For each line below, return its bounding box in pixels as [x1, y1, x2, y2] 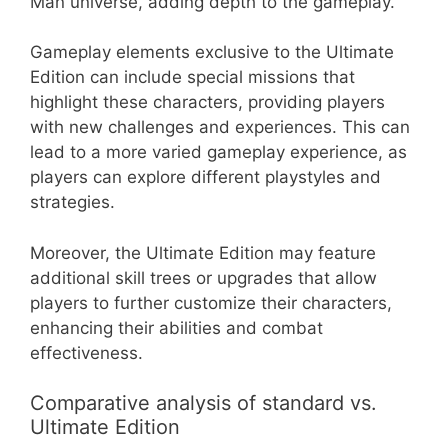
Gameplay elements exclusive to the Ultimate [30, 42, 394, 63]
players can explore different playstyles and [30, 167, 381, 188]
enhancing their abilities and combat [30, 317, 323, 338]
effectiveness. [30, 342, 143, 363]
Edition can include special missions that [30, 67, 355, 88]
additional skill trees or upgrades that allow [30, 267, 377, 288]
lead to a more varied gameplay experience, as [30, 142, 407, 163]
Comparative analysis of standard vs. [30, 391, 377, 416]
